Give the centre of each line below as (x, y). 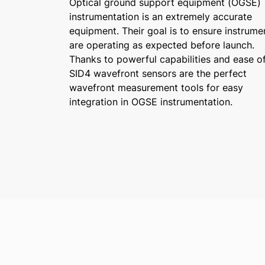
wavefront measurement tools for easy (156, 88)
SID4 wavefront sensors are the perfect (158, 73)
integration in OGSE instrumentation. (151, 102)
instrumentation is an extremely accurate (161, 17)
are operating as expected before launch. (162, 45)
